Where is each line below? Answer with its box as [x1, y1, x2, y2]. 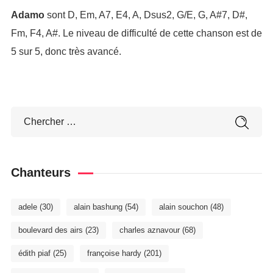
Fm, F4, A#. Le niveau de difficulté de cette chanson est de [10, 28, 262, 38]
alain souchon [158, 202, 208, 211]
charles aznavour [119, 225, 180, 235]
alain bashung [73, 202, 122, 211]
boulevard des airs [18, 225, 83, 235]
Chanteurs [10, 166, 71, 179]
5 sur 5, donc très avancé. [10, 46, 121, 57]
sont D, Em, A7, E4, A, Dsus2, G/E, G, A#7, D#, [44, 10, 247, 20]
